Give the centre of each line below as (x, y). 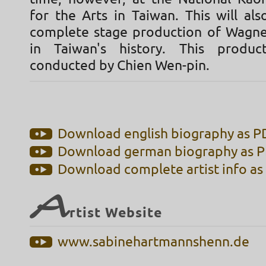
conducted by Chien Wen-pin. (120, 65)
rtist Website (116, 213)
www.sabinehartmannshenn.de (154, 242)
